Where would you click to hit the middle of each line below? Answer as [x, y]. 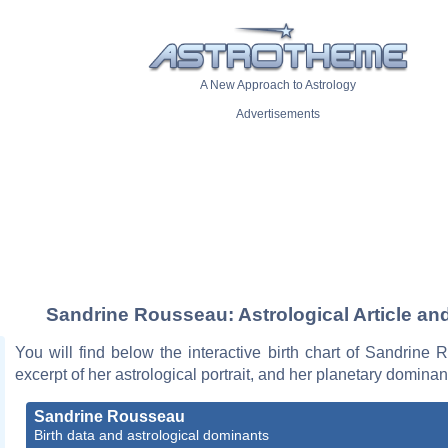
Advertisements [278, 114]
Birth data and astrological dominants [151, 434]
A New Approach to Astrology [278, 85]
